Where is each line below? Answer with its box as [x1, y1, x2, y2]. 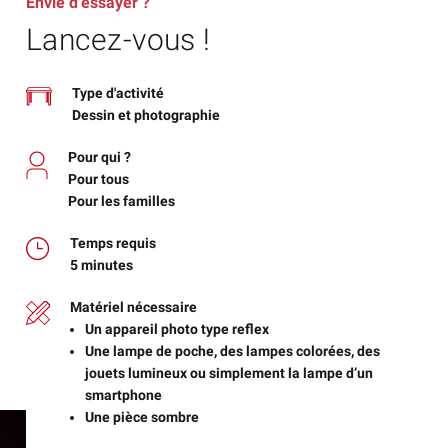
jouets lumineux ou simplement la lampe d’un [85, 365, 373, 381]
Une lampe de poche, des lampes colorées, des [85, 343, 380, 359]
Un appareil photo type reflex [85, 321, 269, 337]
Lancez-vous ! [26, 22, 211, 57]
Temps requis [70, 235, 156, 251]
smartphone [85, 387, 162, 403]
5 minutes [70, 257, 133, 273]
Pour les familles [68, 193, 175, 209]
